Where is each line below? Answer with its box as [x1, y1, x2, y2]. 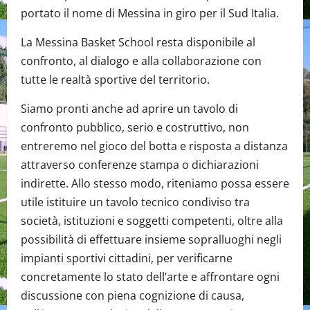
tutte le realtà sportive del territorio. [21, 72, 210, 88]
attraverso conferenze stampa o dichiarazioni [21, 157, 259, 173]
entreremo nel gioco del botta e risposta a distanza [21, 138, 288, 154]
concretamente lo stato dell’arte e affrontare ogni [21, 269, 280, 285]
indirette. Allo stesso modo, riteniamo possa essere [21, 176, 289, 192]
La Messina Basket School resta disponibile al [21, 35, 255, 51]
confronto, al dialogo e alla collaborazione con [21, 53, 262, 69]
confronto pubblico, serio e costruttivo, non [21, 120, 249, 136]
